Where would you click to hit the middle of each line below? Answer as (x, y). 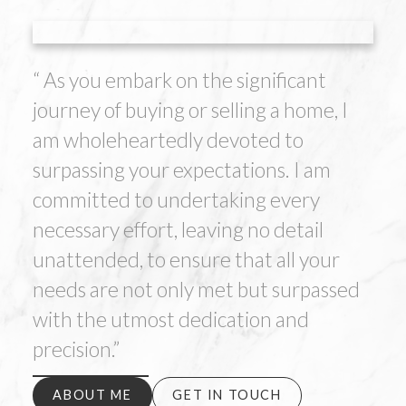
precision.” (76, 349)
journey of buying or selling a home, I (190, 110)
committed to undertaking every (176, 200)
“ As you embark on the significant (179, 80)
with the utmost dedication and (170, 319)
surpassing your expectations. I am (181, 170)
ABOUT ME (92, 395)
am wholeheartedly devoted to (168, 140)
